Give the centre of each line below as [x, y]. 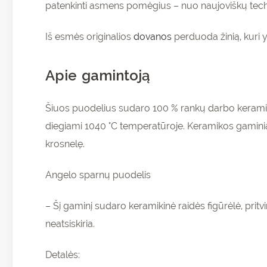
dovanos [153, 37]
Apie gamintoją [98, 76]
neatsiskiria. [70, 224]
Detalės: [63, 255]
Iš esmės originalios [89, 37]
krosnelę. [65, 144]
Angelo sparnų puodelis [98, 175]
